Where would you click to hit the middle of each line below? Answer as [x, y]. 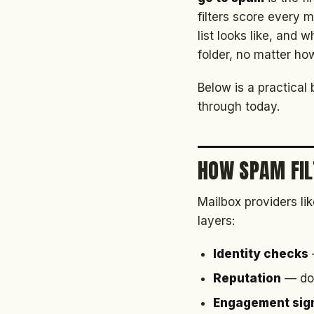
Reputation [247, 278]
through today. [239, 107]
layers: [216, 221]
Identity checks [261, 254]
